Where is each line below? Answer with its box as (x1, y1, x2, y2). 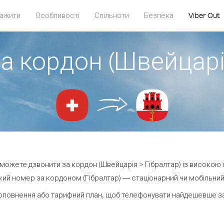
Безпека (143, 10, 173, 20)
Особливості (35, 10, 79, 20)
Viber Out (188, 10, 220, 20)
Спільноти (94, 10, 129, 20)
